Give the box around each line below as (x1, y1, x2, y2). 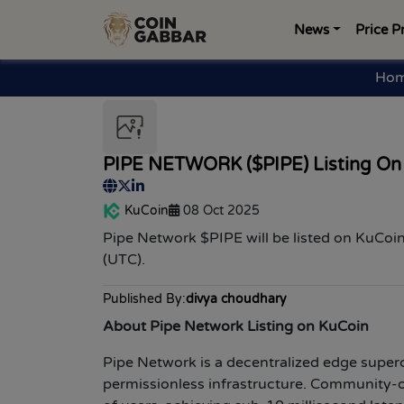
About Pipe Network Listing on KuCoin (103, 317, 369, 336)
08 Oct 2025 (183, 203, 260, 218)
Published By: (103, 291, 186, 308)
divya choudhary (186, 291, 287, 308)
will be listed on (246, 229, 352, 248)
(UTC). (103, 251, 145, 270)
